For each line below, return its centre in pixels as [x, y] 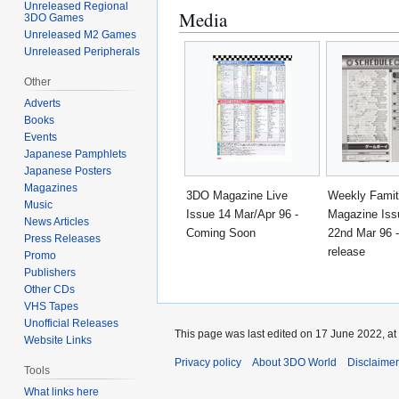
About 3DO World [294, 362]
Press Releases [63, 239]
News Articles [57, 222]
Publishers [50, 273]
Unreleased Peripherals [82, 52]
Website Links [58, 341]
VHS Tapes [52, 307]
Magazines [51, 188]
